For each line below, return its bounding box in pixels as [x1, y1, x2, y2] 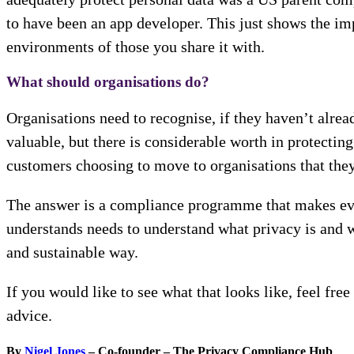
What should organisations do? [6, 73, 209, 91]
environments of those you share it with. [6, 38, 265, 56]
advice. [6, 307, 52, 325]
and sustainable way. [6, 243, 138, 262]
